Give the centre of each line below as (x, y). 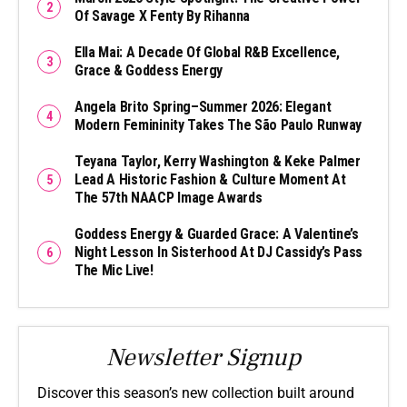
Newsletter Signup (203, 357)
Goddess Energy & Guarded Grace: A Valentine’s (217, 233)
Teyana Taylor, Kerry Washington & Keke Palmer (218, 161)
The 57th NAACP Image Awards (169, 197)
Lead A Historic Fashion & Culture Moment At (210, 179)
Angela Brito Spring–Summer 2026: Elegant (203, 106)
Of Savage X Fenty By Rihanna (163, 15)
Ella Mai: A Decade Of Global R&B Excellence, (207, 52)
